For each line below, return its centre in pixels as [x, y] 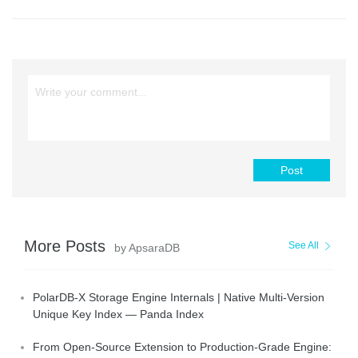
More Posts [67, 247]
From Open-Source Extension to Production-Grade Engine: [182, 347]
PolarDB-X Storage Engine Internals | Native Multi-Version [179, 298]
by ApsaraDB [147, 248]
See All [304, 246]
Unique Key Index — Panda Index [118, 314]
